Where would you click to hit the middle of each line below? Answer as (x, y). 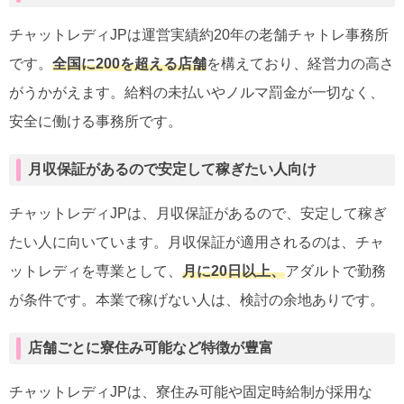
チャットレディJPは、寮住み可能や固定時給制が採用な (191, 391)
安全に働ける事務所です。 (96, 121)
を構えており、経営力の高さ (300, 63)
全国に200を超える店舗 (129, 63)
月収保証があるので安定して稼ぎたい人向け (172, 169)
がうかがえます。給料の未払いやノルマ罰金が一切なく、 (197, 92)
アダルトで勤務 (335, 271)
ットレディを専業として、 (96, 271)
